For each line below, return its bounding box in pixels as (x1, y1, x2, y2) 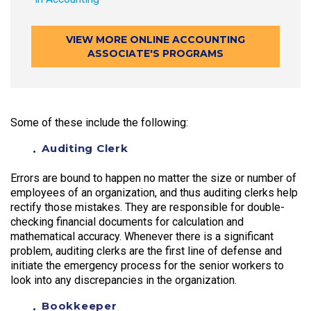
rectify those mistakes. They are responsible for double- (10, 201, 285, 215)
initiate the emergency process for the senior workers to (10, 259, 284, 273)
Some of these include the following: (10, 116, 188, 130)
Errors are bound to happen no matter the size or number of (10, 171, 296, 185)
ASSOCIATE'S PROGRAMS (87, 47, 224, 60)
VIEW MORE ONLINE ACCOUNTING (66, 33, 245, 47)
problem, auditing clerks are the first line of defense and (10, 244, 282, 258)
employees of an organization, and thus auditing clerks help (10, 186, 298, 200)
